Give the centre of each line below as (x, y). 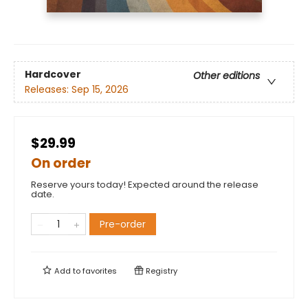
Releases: (48, 89)
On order (61, 164)
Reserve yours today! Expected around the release (145, 185)
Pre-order (123, 224)
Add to (67, 271)
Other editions (227, 75)
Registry (161, 271)
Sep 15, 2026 (100, 89)
